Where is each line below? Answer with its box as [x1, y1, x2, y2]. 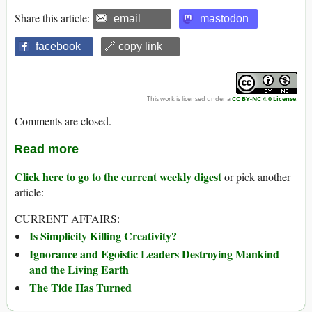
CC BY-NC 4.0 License [232, 94, 296, 104]
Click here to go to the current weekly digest [15, 169, 221, 185]
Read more [14, 142, 79, 157]
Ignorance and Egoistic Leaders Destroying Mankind [29, 246, 279, 263]
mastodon [200, 13, 249, 25]
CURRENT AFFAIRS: [15, 211, 120, 226]
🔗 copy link [104, 40, 162, 53]
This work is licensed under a [147, 94, 232, 104]
